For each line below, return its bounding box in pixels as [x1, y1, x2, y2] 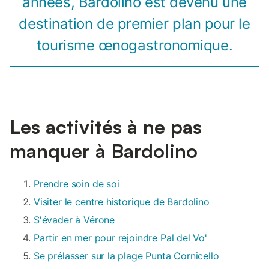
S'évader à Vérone [34, 214, 115, 226]
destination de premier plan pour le [19, 15, 250, 33]
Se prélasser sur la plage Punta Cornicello [34, 250, 219, 262]
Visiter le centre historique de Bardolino [34, 196, 210, 208]
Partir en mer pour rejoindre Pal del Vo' [34, 232, 207, 244]
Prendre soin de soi [34, 178, 119, 190]
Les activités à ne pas [10, 115, 202, 139]
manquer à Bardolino [10, 139, 198, 163]
